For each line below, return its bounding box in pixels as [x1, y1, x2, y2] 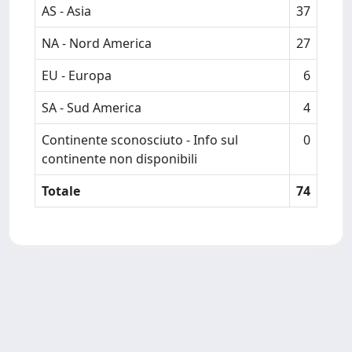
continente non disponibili [42, 150, 197, 167]
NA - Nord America [42, 35, 152, 52]
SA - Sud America [42, 99, 141, 116]
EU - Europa [42, 67, 112, 84]
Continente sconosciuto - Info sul [42, 131, 238, 148]
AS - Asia [42, 2, 91, 20]
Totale [42, 182, 80, 200]
